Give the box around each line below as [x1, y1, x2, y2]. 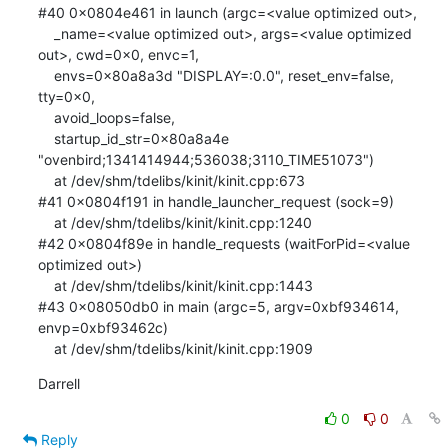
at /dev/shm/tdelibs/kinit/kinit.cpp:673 [37, 171, 54, 189]
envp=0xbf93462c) [37, 318, 168, 336]
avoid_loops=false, [37, 108, 54, 126]
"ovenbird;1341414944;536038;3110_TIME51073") [37, 150, 374, 168]
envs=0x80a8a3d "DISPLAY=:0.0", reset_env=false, [37, 66, 54, 84]
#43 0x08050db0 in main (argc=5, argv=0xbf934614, [37, 297, 399, 315]
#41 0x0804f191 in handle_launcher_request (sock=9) [37, 192, 394, 210]
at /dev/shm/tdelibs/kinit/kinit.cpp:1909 [53, 339, 313, 357]
